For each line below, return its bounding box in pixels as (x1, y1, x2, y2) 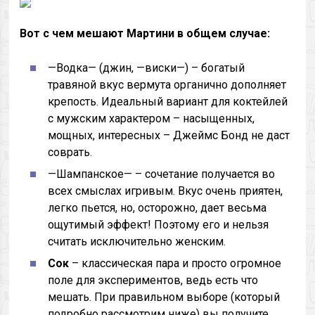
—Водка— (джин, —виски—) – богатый (48, 61, 245, 75)
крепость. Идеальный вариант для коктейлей (48, 95, 288, 108)
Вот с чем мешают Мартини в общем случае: (20, 27, 271, 40)
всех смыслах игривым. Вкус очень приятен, (48, 184, 283, 198)
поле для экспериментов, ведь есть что (48, 274, 259, 287)
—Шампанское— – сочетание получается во (48, 167, 276, 181)
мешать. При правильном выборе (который (48, 290, 281, 304)
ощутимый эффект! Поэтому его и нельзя (48, 218, 269, 231)
